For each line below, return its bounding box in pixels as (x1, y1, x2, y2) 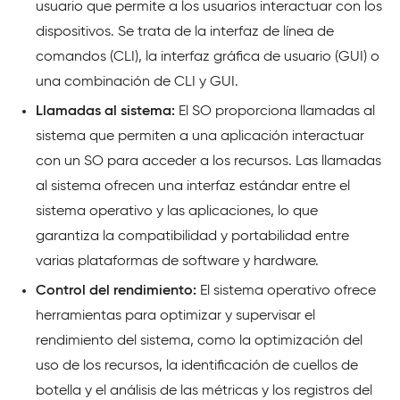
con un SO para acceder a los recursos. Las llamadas (36, 154, 381, 170)
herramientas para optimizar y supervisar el (36, 309, 315, 324)
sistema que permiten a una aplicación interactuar (36, 129, 364, 145)
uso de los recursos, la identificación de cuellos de (36, 359, 358, 374)
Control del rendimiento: (36, 284, 196, 299)
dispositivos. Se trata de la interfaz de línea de (36, 25, 334, 40)
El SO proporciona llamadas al (179, 104, 375, 120)
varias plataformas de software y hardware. (36, 254, 319, 270)
